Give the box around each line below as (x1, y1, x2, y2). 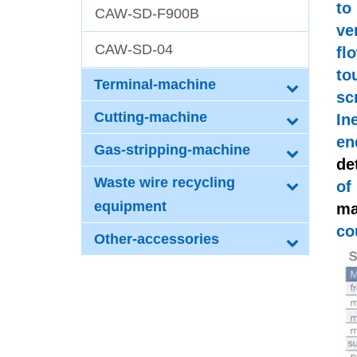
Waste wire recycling (94, 175, 235, 190)
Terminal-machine (94, 76, 216, 92)
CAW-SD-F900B (95, 6, 199, 22)
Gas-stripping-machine (94, 142, 250, 158)
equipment (94, 198, 167, 214)
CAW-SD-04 (95, 41, 173, 57)
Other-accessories (94, 231, 219, 247)
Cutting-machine (94, 109, 207, 125)
